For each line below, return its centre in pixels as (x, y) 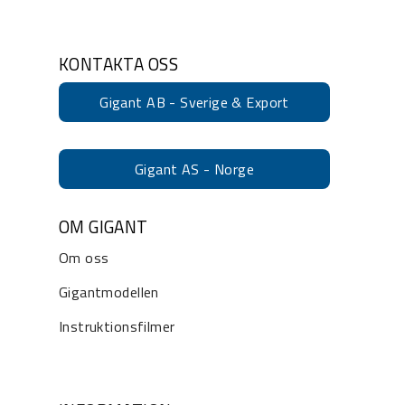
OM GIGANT (104, 226)
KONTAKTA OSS (118, 63)
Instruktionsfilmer (117, 326)
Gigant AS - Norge (194, 169)
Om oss (84, 257)
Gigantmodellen (109, 292)
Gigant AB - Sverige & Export (194, 102)
